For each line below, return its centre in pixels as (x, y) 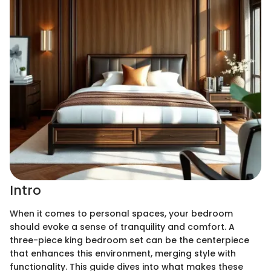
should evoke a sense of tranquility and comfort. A (122, 227)
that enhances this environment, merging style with (123, 253)
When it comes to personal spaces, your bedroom (121, 213)
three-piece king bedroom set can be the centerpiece (129, 240)
